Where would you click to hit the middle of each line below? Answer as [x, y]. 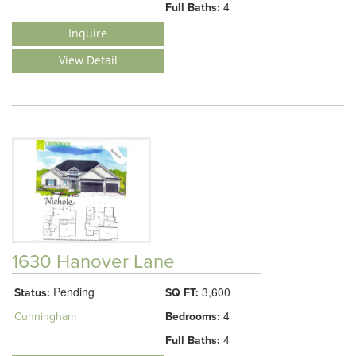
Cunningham [45, 316]
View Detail [88, 60]
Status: [32, 292]
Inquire [88, 33]
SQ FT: [182, 292]
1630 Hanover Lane [93, 261]
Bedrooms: [193, 316]
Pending [72, 291]
